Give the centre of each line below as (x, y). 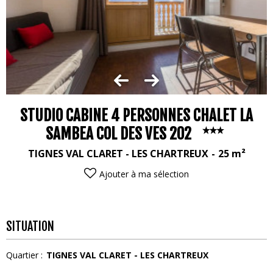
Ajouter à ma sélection (144, 174)
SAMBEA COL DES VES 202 (118, 133)
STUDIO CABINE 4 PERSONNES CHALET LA (136, 115)
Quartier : (24, 255)
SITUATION (30, 226)
